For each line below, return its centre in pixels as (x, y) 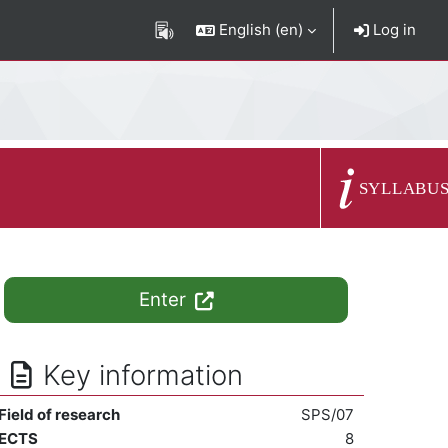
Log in (392, 29)
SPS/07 (327, 414)
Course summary (380, 186)
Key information (142, 375)
